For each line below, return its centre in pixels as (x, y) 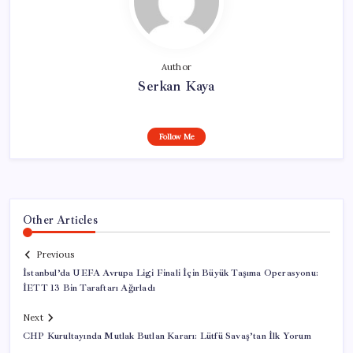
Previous (55, 255)
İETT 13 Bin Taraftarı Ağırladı (89, 288)
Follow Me (176, 136)
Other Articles (60, 219)
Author (176, 67)
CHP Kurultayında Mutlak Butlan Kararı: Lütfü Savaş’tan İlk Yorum (167, 336)
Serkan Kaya (176, 85)
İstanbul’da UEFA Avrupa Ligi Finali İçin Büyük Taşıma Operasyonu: (171, 273)
